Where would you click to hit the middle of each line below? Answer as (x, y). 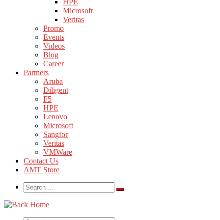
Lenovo (55, 117)
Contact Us (41, 161)
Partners (36, 72)
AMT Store (41, 170)
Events (54, 37)
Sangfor (55, 134)
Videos (54, 46)
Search (34, 186)
